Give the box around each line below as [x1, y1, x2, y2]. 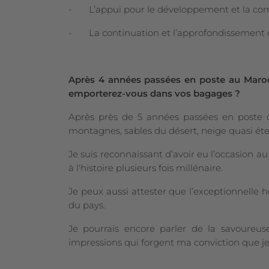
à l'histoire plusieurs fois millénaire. [68, 162, 223, 174]
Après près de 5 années [68, 110, 180, 122]
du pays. [68, 199, 105, 211]
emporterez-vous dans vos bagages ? [68, 87, 240, 99]
